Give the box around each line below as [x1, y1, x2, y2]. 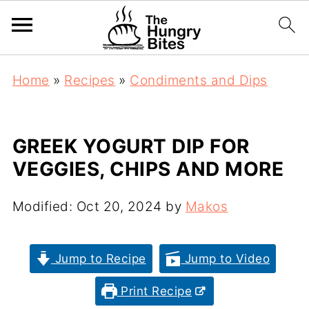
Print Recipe [117, 283, 192, 298]
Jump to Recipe [51, 251, 146, 266]
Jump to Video [181, 251, 270, 266]
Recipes [64, 72, 115, 88]
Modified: [12, 199, 77, 215]
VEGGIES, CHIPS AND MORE [12, 157, 284, 181]
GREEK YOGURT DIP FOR [12, 134, 250, 158]
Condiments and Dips [130, 72, 268, 88]
